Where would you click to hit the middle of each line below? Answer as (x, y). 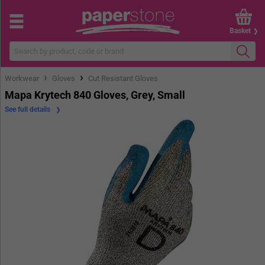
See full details (28, 109)
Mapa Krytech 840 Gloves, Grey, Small (95, 95)
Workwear (22, 78)
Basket (240, 30)
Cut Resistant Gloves (123, 78)
